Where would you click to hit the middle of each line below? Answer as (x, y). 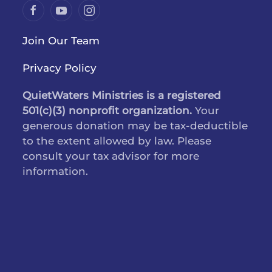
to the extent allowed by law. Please (117, 141)
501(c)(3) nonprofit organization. (107, 111)
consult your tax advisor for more (111, 156)
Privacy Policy (60, 68)
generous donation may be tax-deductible (135, 126)
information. (56, 172)
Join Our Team (61, 41)
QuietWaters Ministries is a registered (122, 96)
